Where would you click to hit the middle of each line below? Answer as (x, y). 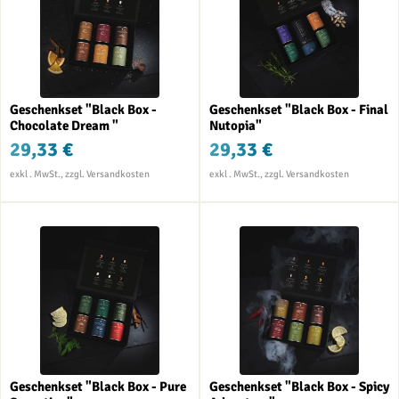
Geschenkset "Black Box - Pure (98, 387)
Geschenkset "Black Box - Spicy (299, 387)
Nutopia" (236, 125)
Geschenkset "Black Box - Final (299, 109)
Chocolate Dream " (64, 125)
